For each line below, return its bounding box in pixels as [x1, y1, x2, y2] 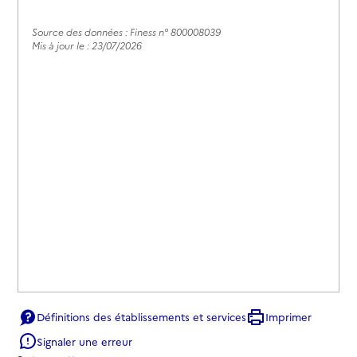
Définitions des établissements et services [37, 309, 247, 324]
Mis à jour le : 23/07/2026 [32, 37, 143, 52]
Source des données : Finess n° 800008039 [32, 24, 222, 38]
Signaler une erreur [37, 333, 133, 348]
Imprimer [265, 309, 312, 324]
